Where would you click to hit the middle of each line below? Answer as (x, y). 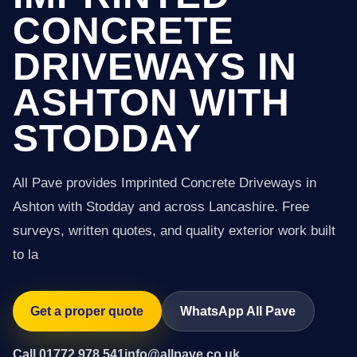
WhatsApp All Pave (238, 311)
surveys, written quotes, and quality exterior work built (174, 231)
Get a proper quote (87, 311)
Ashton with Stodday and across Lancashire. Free (161, 207)
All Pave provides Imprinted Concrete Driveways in (165, 183)
